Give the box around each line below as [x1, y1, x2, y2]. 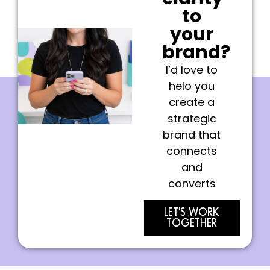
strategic [167, 110, 216, 126]
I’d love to [166, 61, 218, 77]
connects [166, 143, 218, 159]
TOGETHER [166, 218, 218, 228]
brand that [163, 127, 221, 142]
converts [168, 175, 216, 191]
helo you [169, 78, 215, 93]
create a [169, 94, 215, 110]
